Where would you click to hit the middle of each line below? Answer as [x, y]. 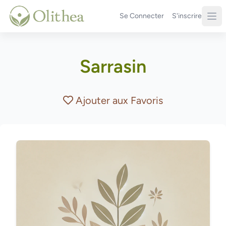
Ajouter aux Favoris [119, 100]
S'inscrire [187, 16]
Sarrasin [113, 66]
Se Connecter [142, 16]
